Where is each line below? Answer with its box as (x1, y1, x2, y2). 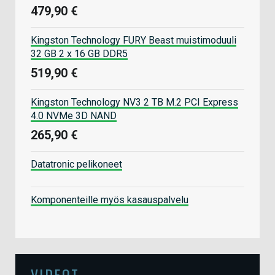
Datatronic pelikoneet (31, 158, 122, 170)
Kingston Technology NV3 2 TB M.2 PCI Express (31, 96, 238, 108)
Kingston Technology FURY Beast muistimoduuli (31, 34, 236, 46)
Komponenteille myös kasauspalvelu (31, 193, 188, 206)
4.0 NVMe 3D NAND (31, 109, 117, 122)
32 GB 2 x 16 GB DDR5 (31, 47, 128, 60)
